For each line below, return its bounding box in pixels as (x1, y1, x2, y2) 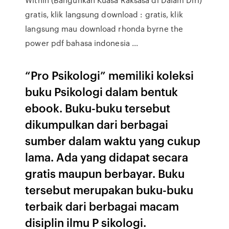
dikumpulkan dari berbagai (25, 116, 169, 132)
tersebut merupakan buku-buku (25, 181, 194, 197)
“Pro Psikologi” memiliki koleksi (25, 67, 194, 83)
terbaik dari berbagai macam (25, 198, 179, 214)
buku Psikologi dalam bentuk (25, 83, 178, 99)
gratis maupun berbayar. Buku (25, 165, 185, 181)
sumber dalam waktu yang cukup (25, 132, 201, 148)
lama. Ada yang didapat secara (25, 149, 189, 165)
